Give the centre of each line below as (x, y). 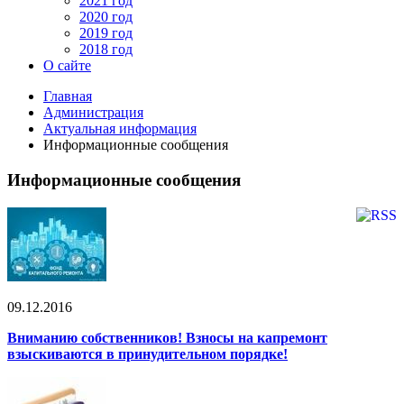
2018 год (106, 50)
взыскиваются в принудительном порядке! (147, 353)
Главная (68, 96)
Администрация (93, 113)
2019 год (106, 33)
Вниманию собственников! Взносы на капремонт (167, 337)
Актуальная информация (120, 129)
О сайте (67, 66)
